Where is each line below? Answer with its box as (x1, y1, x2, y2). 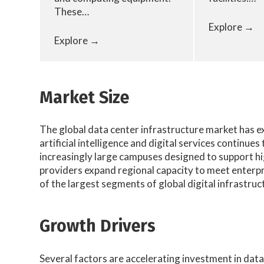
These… (54, 5, 90, 18)
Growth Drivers (39, 216, 156, 237)
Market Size (39, 87, 130, 108)
